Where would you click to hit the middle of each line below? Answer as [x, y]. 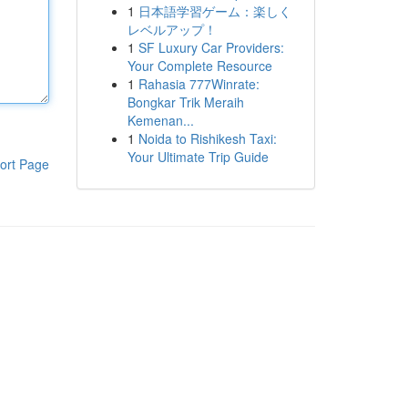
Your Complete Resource [199, 66]
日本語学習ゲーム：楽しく [214, 11]
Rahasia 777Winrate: [199, 84]
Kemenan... [160, 120]
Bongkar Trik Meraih [185, 102]
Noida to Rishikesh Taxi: [207, 138]
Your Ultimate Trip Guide [198, 157]
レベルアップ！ [172, 29]
